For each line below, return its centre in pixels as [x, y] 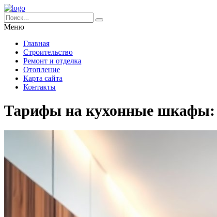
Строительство [48, 52]
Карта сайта [43, 78]
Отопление [42, 70]
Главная [36, 43]
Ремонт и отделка [52, 61]
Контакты [39, 87]
